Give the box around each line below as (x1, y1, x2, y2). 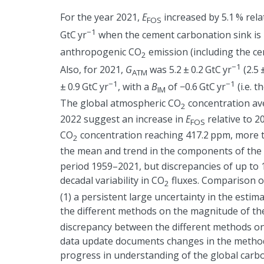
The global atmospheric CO (60, 96, 181, 110)
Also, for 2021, (60, 62, 126, 76)
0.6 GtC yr (185, 80, 226, 94)
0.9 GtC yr (66, 80, 108, 94)
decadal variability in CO (60, 174, 164, 187)
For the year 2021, (60, 11, 142, 24)
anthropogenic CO (60, 45, 141, 59)
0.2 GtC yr (189, 62, 232, 76)
